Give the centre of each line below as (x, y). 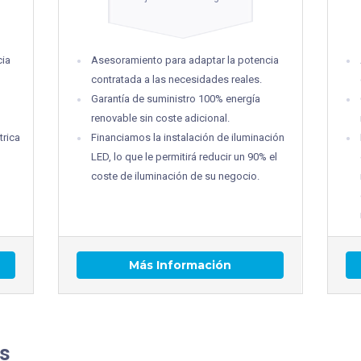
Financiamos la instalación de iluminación (188, 137)
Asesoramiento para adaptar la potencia (185, 60)
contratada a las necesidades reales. (177, 79)
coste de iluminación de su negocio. (176, 176)
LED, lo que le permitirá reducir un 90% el (185, 156)
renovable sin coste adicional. (161, 118)
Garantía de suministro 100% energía (176, 98)
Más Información (180, 265)
